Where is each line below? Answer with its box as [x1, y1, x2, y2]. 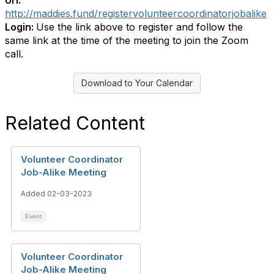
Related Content [5, 112, 145, 134]
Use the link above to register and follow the [36, 21, 243, 33]
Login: [5, 21, 36, 33]
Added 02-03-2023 [21, 189, 92, 198]
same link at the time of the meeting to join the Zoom [5, 34, 248, 46]
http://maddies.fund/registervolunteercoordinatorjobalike [5, 7, 267, 20]
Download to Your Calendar [81, 78, 193, 88]
